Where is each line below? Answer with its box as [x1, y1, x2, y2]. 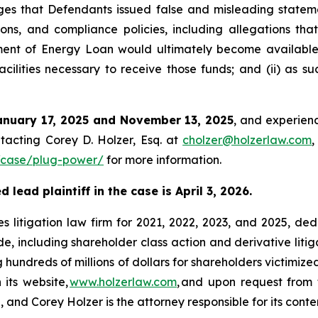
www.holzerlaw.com [70, 275, 177, 290]
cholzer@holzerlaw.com [182, 133, 312, 148]
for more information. [104, 153, 221, 168]
